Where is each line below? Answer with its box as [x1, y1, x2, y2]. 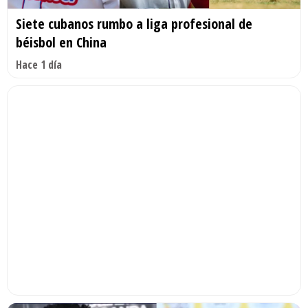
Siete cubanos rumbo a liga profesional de [16, 14, 252, 34]
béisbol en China [16, 33, 107, 52]
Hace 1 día [16, 57, 62, 73]
